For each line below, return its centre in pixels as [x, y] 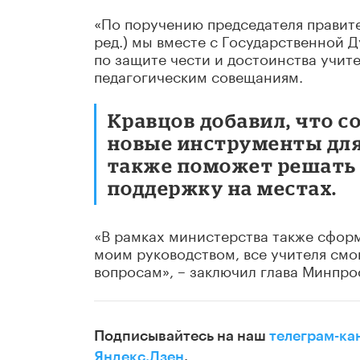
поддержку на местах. [223, 188]
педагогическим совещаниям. [198, 75]
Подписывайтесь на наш [182, 336]
